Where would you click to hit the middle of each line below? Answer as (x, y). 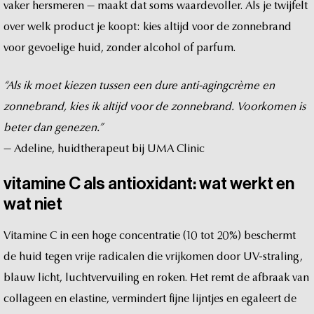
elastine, (89, 299)
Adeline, (34, 149)
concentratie (150, 236)
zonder (124, 48)
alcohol (162, 48)
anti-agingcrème (220, 86)
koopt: (124, 27)
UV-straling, (273, 257)
